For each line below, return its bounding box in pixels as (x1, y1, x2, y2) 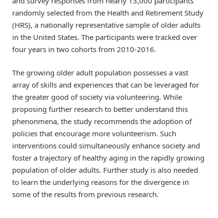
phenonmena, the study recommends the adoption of (12, 116, 192, 126)
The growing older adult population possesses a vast (12, 67, 188, 77)
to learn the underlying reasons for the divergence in (12, 177, 189, 187)
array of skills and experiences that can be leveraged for (12, 79, 199, 90)
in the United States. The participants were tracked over (12, 32, 197, 42)
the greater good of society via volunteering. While (12, 91, 182, 102)
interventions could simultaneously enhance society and (12, 140, 200, 150)
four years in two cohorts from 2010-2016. (12, 44, 156, 54)
